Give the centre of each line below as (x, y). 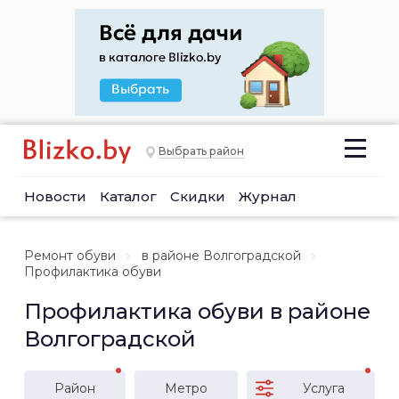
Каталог (128, 196)
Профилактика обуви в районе (197, 311)
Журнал (268, 196)
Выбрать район (201, 151)
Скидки (198, 196)
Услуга (324, 388)
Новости (55, 196)
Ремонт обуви (70, 256)
